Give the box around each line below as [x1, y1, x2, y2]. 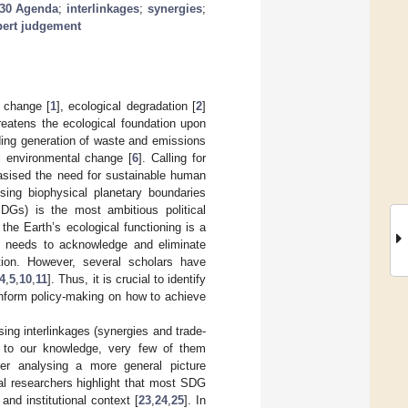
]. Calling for [138, 150, 207, 165]
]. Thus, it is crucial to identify [47, 271, 206, 286]
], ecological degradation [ [56, 98, 196, 113]
